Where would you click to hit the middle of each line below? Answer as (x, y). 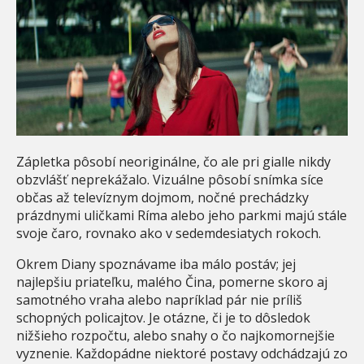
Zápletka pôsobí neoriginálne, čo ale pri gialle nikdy (173, 162)
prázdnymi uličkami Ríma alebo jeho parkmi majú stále (182, 216)
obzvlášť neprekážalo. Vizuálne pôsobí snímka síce (170, 180)
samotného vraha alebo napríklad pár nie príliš (159, 300)
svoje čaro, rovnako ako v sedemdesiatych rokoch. (169, 234)
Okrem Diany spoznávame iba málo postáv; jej (156, 264)
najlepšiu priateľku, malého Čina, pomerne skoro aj (172, 282)
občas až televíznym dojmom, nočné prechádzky (162, 198)
